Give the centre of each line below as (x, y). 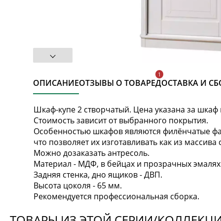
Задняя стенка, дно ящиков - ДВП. (98, 174)
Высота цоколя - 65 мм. (78, 185)
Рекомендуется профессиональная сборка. (117, 196)
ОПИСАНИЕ (56, 83)
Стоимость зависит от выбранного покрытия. (121, 120)
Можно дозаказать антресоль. (92, 153)
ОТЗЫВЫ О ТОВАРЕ (117, 83)
